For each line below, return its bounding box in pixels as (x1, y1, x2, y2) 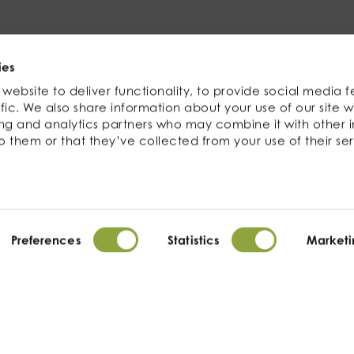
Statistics (168, 232, 220, 247)
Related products (47, 52, 307, 92)
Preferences (10, 232, 81, 247)
